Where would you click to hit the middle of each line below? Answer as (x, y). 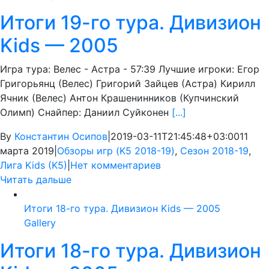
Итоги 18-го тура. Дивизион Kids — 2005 (122, 209)
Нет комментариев (116, 165)
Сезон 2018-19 (214, 151)
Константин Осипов (61, 137)
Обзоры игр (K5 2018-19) (116, 151)
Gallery (40, 223)
